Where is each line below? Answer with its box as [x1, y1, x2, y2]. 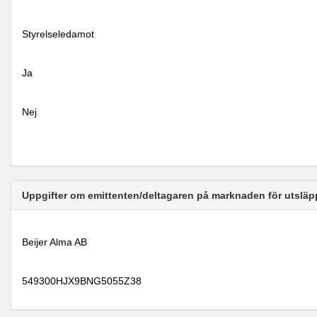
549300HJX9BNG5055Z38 [22, 275, 142, 287]
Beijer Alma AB [22, 236, 87, 248]
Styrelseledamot [22, 28, 94, 40]
